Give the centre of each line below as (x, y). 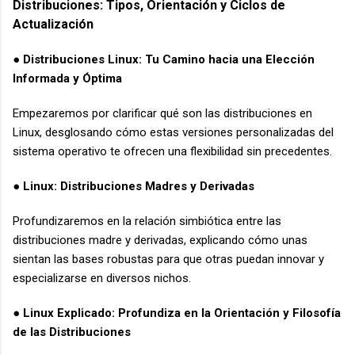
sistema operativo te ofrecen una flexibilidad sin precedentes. (174, 152)
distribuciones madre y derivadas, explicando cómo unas (160, 240)
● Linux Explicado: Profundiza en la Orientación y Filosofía (177, 313)
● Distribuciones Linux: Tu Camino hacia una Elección (164, 60)
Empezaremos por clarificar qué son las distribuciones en (162, 114)
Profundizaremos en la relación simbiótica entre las (147, 221)
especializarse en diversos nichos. (103, 279)
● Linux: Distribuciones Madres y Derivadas (134, 187)
